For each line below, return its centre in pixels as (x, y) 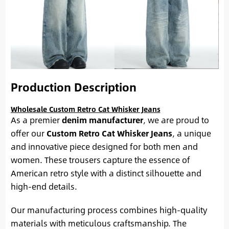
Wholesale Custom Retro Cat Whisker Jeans (85, 109)
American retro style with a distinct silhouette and (106, 173)
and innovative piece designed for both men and (104, 146)
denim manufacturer (102, 120)
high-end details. (44, 186)
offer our (28, 133)
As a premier (36, 120)
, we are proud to (176, 120)
